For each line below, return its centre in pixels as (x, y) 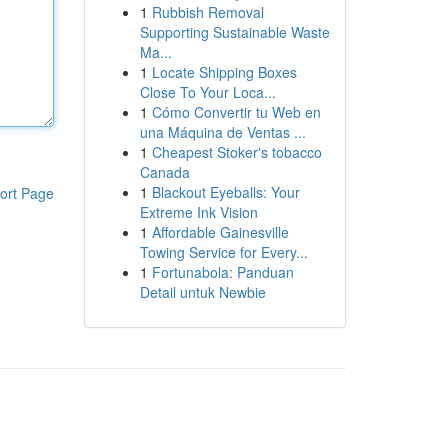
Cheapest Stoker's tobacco (236, 152)
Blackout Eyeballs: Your (225, 192)
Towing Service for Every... (223, 252)
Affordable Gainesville (220, 232)
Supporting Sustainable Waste (234, 32)
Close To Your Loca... (207, 92)
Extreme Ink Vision (198, 212)
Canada (164, 172)
